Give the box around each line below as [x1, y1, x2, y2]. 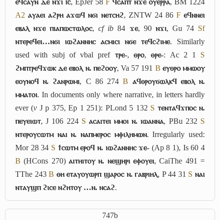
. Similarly [170, 37, 205, 46]
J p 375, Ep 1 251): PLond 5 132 [37, 103, 151, 112]
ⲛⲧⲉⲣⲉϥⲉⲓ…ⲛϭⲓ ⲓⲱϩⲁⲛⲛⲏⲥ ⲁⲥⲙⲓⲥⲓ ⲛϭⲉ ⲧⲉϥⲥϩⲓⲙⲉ [15, 37, 170, 46]
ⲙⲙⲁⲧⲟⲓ [15, 90, 37, 99]
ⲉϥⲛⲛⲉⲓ [184, 10, 205, 19]
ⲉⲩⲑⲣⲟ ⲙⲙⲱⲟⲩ [162, 63, 205, 72]
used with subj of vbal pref [15, 50, 115, 59]
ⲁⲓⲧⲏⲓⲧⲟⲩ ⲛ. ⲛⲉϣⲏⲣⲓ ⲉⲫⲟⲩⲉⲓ [69, 156, 154, 165]
